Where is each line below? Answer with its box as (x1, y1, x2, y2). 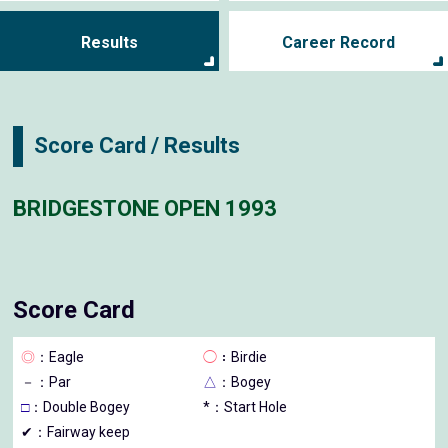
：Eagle (35, 348, 85, 365)
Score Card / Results (34, 133, 241, 159)
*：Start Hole (203, 398, 288, 415)
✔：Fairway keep (21, 423, 131, 440)
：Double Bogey (29, 398, 131, 415)
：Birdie (217, 348, 268, 365)
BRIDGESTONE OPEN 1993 (13, 196, 278, 222)
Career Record (282, 32, 395, 52)
